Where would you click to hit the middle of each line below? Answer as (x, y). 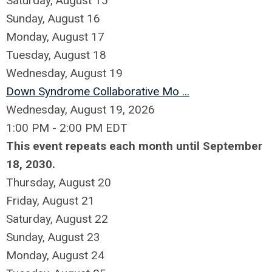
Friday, (24, 201)
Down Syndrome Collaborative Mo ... (98, 91)
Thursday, (32, 182)
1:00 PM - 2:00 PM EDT (67, 128)
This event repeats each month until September (134, 146)
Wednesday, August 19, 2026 (80, 110)
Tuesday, (30, 55)
